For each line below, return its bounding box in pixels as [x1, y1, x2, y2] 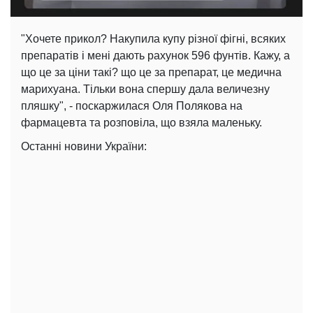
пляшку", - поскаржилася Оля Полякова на [21, 99, 242, 112]
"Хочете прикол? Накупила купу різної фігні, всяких [21, 32, 286, 45]
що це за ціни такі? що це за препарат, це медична [21, 66, 282, 78]
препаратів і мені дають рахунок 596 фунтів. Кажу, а [21, 49, 290, 61]
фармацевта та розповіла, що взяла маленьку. [21, 116, 262, 129]
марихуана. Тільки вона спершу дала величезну [21, 82, 270, 95]
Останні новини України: [21, 140, 147, 152]
